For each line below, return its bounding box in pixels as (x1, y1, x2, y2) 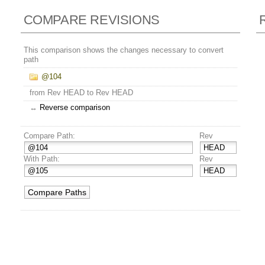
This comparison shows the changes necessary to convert (23, 46, 224, 55)
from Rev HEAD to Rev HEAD (29, 88, 133, 98)
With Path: (23, 154, 60, 164)
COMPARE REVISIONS (23, 12, 160, 28)
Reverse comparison (39, 103, 110, 112)
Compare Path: (23, 131, 75, 141)
